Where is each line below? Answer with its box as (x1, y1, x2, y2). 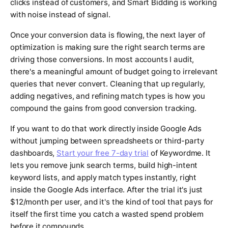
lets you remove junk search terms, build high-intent (10, 160, 198, 170)
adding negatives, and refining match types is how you (10, 91, 206, 101)
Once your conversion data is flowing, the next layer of (10, 30, 205, 40)
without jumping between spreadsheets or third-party (10, 136, 204, 146)
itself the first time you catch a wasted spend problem (10, 209, 204, 219)
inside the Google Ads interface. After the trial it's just (10, 185, 203, 195)
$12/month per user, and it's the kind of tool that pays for (10, 197, 214, 207)
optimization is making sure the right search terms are (10, 42, 205, 52)
